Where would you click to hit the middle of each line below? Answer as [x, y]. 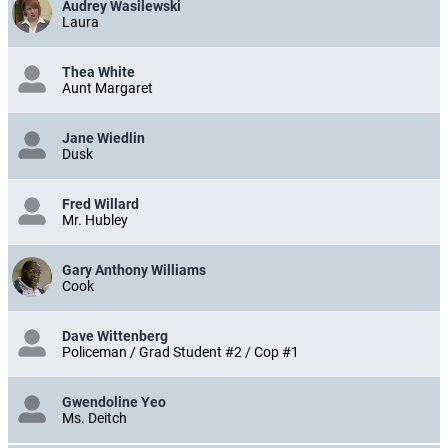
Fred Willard [100, 204]
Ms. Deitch [94, 418]
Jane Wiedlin [103, 138]
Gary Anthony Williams [134, 270]
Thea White [98, 72]
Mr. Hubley [95, 220]
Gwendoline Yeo [114, 402]
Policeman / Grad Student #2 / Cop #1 [180, 352]
